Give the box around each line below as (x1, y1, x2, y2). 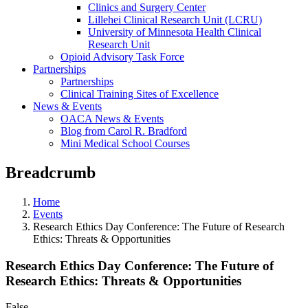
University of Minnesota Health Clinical (88, 26, 261, 38)
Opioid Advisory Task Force (60, 51, 184, 63)
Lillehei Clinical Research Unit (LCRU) (88, 14, 262, 25)
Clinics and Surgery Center (88, 1, 206, 13)
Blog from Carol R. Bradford (60, 125, 187, 137)
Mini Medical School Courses (60, 137, 190, 149)
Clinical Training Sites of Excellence (60, 88, 219, 100)
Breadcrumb (5, 163, 96, 181)
